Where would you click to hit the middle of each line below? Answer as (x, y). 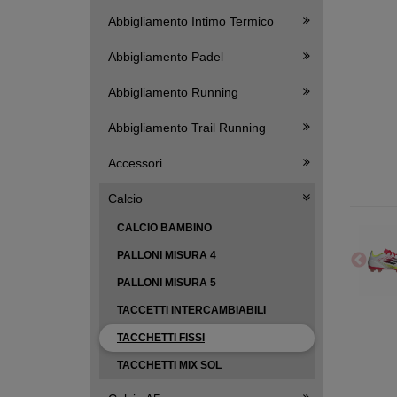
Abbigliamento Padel (166, 57)
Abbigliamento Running (173, 92)
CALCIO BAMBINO (164, 228)
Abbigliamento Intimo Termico (191, 21)
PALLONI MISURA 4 (167, 255)
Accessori (135, 163)
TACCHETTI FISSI (161, 338)
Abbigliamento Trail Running (187, 128)
